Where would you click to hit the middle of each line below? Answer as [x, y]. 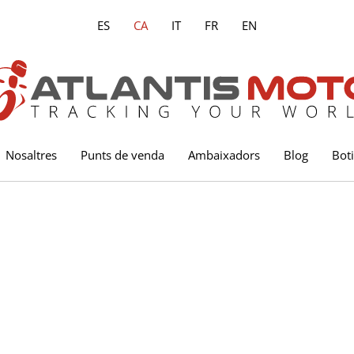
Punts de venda [122, 154]
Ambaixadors [224, 154]
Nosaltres [31, 154]
